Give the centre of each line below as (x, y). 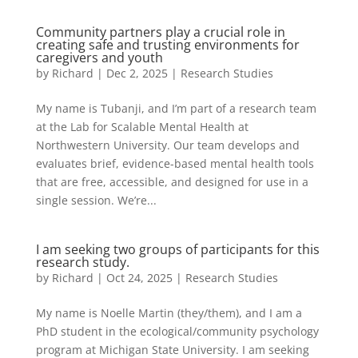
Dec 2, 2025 (137, 73)
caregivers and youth (99, 57)
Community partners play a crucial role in (160, 32)
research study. (82, 262)
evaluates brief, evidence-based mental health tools (175, 163)
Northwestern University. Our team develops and (167, 145)
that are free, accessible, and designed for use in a (172, 181)
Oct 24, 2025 (139, 277)
